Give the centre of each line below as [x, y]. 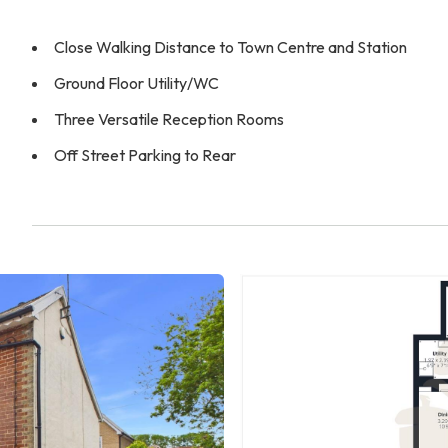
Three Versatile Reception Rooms [169, 119]
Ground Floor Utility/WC [136, 83]
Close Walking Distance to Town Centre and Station [230, 47]
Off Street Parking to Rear [145, 155]
